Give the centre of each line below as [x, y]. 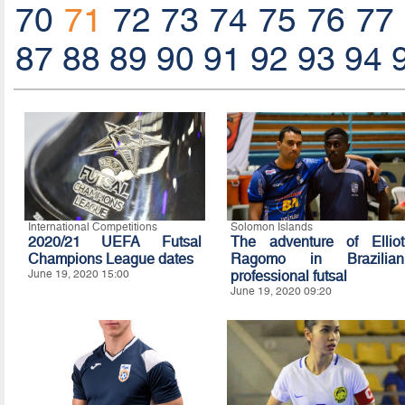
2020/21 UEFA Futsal [114, 241]
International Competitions [92, 226]
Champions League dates [110, 259]
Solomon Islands [271, 226]
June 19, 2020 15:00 [78, 273]
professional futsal [288, 276]
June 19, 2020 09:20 [281, 291]
